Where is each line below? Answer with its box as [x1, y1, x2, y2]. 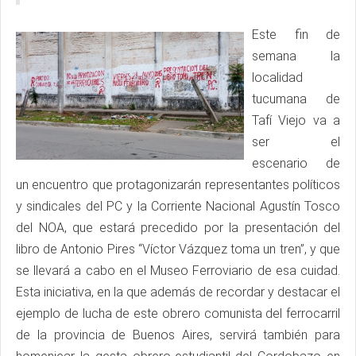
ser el [252, 133, 340, 149]
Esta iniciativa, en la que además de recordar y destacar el [16, 284, 340, 300]
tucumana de [252, 91, 340, 106]
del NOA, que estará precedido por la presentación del [16, 219, 340, 235]
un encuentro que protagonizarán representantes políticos [16, 176, 340, 192]
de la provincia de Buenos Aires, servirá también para [16, 327, 340, 342]
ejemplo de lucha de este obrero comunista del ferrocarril [16, 305, 340, 321]
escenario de [252, 155, 340, 171]
